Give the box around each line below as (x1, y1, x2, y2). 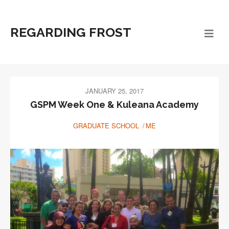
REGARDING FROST (10, 25, 131, 40)
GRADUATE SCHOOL (73, 121, 139, 131)
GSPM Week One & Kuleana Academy (30, 99, 199, 110)
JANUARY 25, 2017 (85, 86, 144, 96)
